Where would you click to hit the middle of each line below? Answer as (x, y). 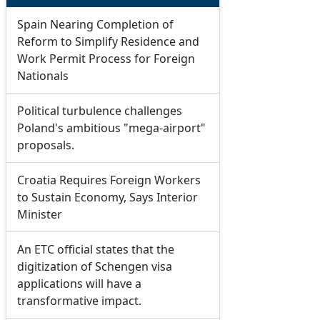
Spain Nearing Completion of (95, 24)
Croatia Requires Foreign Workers (109, 180)
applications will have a (79, 284)
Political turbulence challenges (99, 111)
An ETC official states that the (95, 249)
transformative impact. (79, 301)
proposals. (45, 145)
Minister (39, 214)
